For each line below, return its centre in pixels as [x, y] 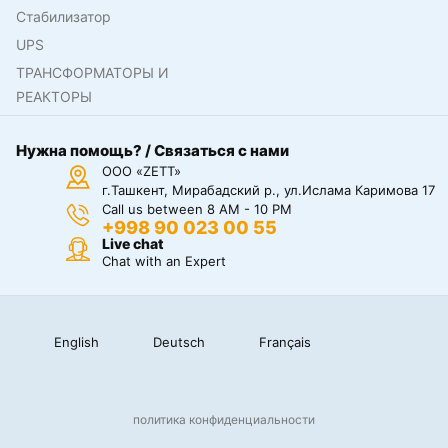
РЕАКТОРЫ [54, 97]
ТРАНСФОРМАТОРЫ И [92, 73]
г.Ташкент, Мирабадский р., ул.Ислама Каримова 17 [268, 190]
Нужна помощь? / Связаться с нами [152, 151]
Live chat [132, 244]
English [76, 341]
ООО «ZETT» [141, 171]
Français [284, 341]
